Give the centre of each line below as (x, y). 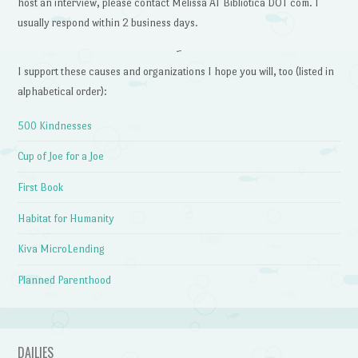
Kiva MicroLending (62, 249)
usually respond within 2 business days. (108, 23)
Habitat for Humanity (66, 218)
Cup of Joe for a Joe (61, 157)
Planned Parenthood (65, 280)
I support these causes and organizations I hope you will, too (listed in (176, 72)
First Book (41, 188)
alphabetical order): (63, 92)
